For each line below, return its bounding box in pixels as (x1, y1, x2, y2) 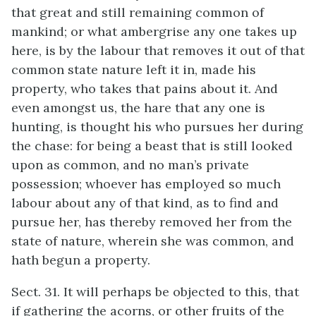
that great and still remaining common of (11, 4, 264, 20)
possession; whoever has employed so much (11, 176, 281, 192)
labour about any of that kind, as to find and (11, 195, 279, 211)
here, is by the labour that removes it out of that (11, 42, 305, 59)
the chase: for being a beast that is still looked (11, 138, 293, 154)
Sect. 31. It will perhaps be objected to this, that (11, 284, 299, 300)
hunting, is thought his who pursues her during (11, 119, 303, 135)
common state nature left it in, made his (11, 61, 256, 78)
